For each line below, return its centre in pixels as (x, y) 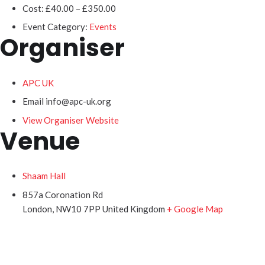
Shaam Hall (44, 176)
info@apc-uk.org (78, 101)
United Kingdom (133, 209)
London (37, 209)
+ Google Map (195, 209)
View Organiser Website (70, 120)
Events (103, 27)
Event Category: (55, 27)
